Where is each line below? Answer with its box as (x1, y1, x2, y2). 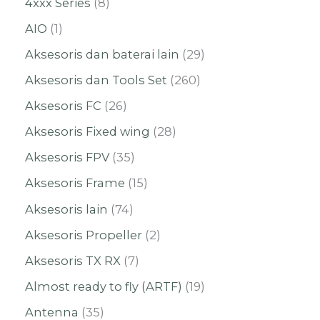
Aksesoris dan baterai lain (25, 47, 179, 61)
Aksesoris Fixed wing (25, 124, 150, 139)
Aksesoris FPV (25, 150, 109, 165)
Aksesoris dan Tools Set (25, 73, 167, 88)
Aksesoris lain (25, 201, 108, 216)
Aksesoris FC (25, 99, 101, 114)
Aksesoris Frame (25, 176, 125, 191)
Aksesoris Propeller (25, 227, 142, 242)
